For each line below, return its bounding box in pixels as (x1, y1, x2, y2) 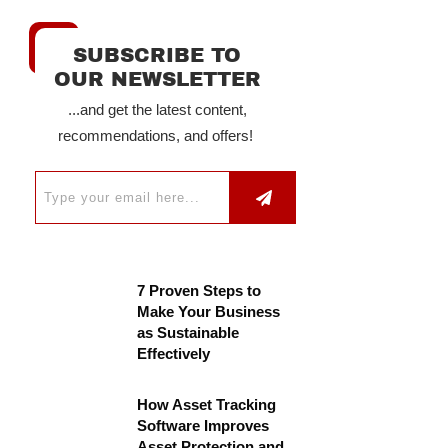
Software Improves (137, 417, 269, 434)
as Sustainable (137, 324, 239, 341)
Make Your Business (137, 303, 280, 320)
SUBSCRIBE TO (73, 44, 241, 66)
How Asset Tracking (137, 396, 276, 413)
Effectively (137, 345, 210, 362)
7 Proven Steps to (137, 282, 261, 299)
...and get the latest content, (67, 101, 247, 118)
